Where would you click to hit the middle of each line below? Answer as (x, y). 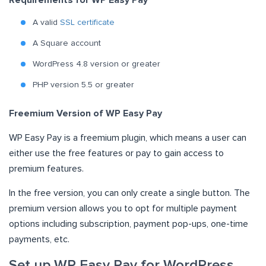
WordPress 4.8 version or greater (96, 64)
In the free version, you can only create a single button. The (129, 193)
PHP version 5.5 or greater (83, 85)
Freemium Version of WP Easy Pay (85, 114)
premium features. (46, 169)
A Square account (67, 44)
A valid (46, 23)
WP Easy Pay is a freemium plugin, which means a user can (128, 138)
